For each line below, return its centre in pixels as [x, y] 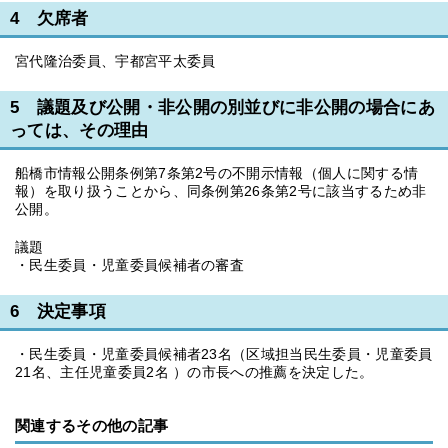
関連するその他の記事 [92, 426]
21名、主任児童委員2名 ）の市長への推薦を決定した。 [194, 372]
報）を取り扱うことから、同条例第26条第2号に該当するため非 [221, 191]
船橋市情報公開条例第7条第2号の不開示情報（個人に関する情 [217, 173]
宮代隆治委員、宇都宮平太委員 [115, 61]
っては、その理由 [79, 130]
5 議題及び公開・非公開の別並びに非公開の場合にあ [222, 107]
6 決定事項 [58, 311]
